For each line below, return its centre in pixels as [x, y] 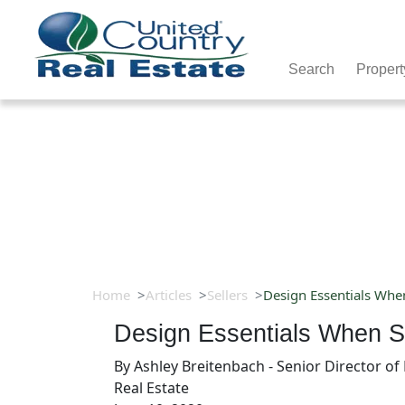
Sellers [227, 295]
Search [311, 69]
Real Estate [151, 388]
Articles [169, 295]
